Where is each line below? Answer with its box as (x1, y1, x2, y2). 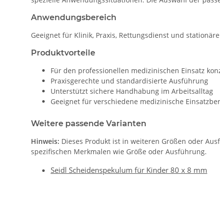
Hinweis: (31, 137, 59, 146)
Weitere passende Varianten (31, 119, 146, 129)
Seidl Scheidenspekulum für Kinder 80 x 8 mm (51, 165, 207, 175)
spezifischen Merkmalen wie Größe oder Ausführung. (31, 147, 207, 157)
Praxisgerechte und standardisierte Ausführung (51, 76, 208, 86)
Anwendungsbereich (31, 13, 116, 23)
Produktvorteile (31, 48, 95, 58)
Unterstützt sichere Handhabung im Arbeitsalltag (51, 86, 213, 96)
